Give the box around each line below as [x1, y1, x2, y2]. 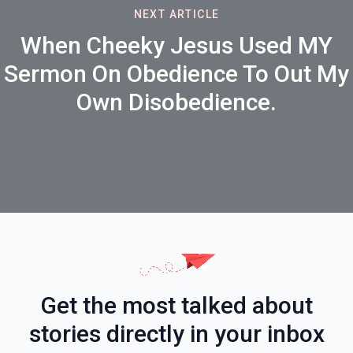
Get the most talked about [40, 291, 313, 319]
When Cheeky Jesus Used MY [20, 32, 333, 59]
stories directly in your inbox [28, 319, 325, 347]
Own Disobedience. [76, 88, 277, 116]
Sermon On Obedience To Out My [4, 60, 349, 87]
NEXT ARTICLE [133, 8, 220, 20]
